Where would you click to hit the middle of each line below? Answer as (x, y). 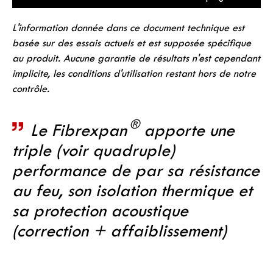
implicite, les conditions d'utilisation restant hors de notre (134, 74)
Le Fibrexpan (79, 132)
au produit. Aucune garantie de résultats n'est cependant (136, 59)
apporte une (187, 132)
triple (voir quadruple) (94, 152)
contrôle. (31, 90)
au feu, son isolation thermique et (132, 192)
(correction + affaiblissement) (119, 232)
